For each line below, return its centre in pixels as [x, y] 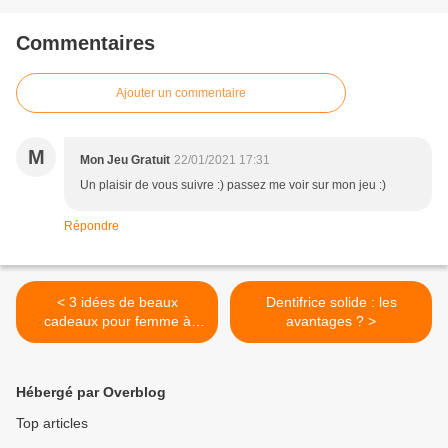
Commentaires [85, 43]
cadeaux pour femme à [117, 321]
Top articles [52, 423]
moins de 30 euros [117, 340]
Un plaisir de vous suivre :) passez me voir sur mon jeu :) [233, 185]
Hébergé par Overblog [91, 392]
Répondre [91, 226]
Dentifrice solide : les [331, 302]
